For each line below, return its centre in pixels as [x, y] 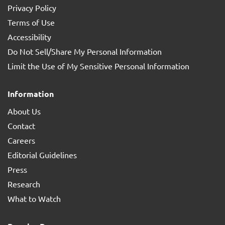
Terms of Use [31, 22]
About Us [24, 111]
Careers [21, 140]
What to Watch [34, 198]
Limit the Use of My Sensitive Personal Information [98, 66]
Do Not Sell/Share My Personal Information [85, 51]
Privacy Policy [32, 8]
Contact [21, 126]
